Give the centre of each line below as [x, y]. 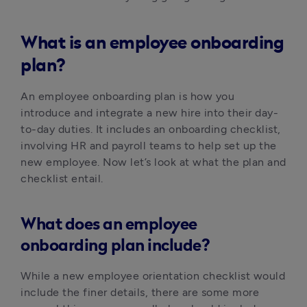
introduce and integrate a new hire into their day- [149, 113]
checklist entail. [62, 179]
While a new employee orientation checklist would [153, 276]
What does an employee [109, 225]
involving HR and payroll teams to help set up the [149, 146]
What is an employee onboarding [152, 43]
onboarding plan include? [115, 246]
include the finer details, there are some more [140, 292]
